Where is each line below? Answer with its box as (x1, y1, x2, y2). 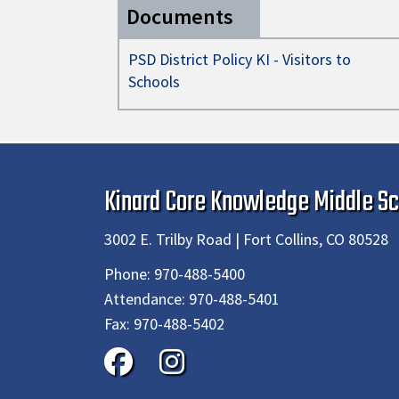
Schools (128, 71, 180, 92)
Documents (126, 3, 233, 30)
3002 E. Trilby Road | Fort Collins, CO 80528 (104, 228, 388, 249)
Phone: (104, 263, 151, 284)
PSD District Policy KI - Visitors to (128, 49, 351, 69)
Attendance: (104, 288, 185, 309)
